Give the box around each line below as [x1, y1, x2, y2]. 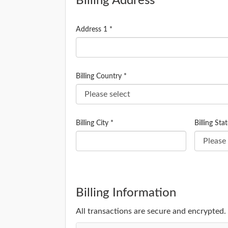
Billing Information [76, 187, 176, 199]
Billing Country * [76, 73, 127, 80]
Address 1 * [76, 26, 112, 33]
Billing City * [76, 120, 113, 127]
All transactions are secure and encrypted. [76, 207, 226, 215]
